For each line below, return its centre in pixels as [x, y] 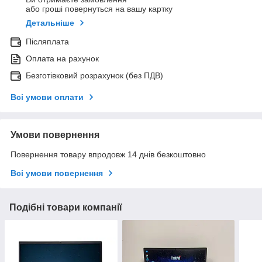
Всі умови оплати [47, 97]
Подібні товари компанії [66, 208]
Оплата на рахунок [62, 59]
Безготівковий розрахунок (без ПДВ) [94, 76]
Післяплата [47, 42]
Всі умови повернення [57, 173]
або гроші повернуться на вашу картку [99, 9]
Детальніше [50, 23]
